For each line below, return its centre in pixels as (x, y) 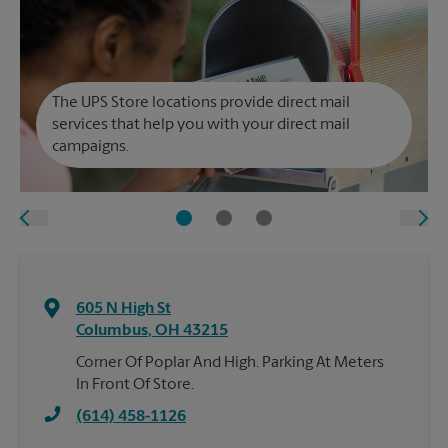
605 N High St (123, 309)
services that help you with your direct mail (201, 125)
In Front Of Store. (135, 385)
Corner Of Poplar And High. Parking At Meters (230, 363)
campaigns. (90, 147)
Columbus (112, 331)
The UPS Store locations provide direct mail (201, 103)
